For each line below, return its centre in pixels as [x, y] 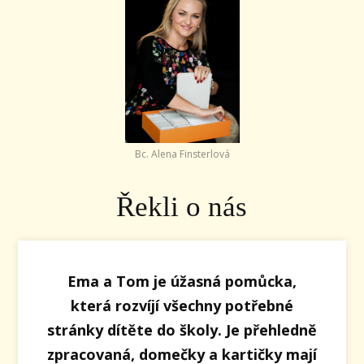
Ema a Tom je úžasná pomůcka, [182, 281]
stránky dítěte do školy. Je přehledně [182, 329]
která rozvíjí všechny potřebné [182, 305]
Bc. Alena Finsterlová [182, 154]
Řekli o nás [181, 206]
